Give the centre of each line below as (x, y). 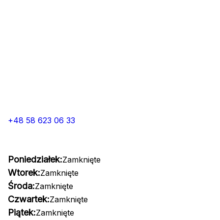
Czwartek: (29, 199)
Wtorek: (24, 173)
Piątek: (22, 212)
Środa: (21, 186)
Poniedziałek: (35, 159)
